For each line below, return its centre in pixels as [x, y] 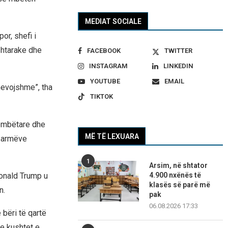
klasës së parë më [180, 185]
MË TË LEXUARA [112, 137]
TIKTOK [102, 97]
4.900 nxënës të [175, 175]
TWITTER [178, 51]
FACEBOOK [104, 51]
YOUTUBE [105, 81]
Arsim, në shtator [179, 166]
